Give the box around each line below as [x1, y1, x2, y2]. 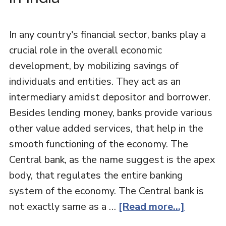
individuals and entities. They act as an [9, 75, 181, 88]
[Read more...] [118, 200, 185, 213]
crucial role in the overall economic [9, 43, 162, 57]
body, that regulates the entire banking [9, 168, 183, 182]
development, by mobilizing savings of [9, 59, 179, 73]
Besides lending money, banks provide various [9, 106, 212, 120]
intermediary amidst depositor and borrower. [9, 90, 210, 104]
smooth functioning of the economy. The [9, 137, 188, 151]
